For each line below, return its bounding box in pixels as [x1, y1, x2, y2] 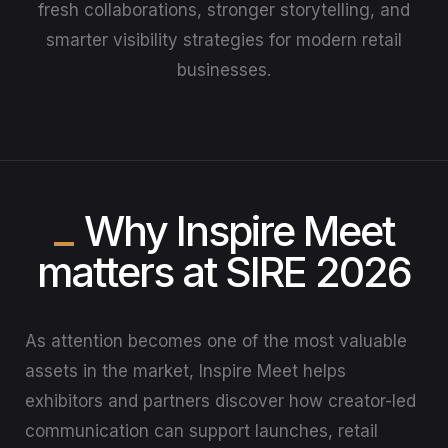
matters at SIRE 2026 [37, 246, 411, 297]
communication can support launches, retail [25, 420, 379, 441]
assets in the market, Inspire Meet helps [25, 360, 347, 381]
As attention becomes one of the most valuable [25, 330, 408, 351]
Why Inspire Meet [84, 205, 394, 256]
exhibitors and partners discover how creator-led [25, 390, 417, 411]
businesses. [177, 59, 271, 80]
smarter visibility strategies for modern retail [46, 29, 402, 50]
